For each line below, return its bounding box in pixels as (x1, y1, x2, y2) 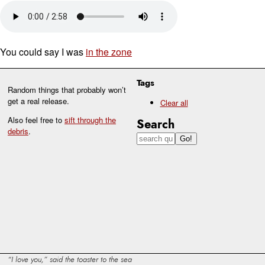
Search (136, 116, 174, 133)
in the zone (86, 45, 132, 59)
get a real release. (8, 95, 69, 107)
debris (8, 125, 28, 137)
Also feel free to (8, 114, 64, 126)
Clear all (160, 97, 188, 109)
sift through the (64, 114, 116, 126)
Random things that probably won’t (8, 84, 126, 96)
